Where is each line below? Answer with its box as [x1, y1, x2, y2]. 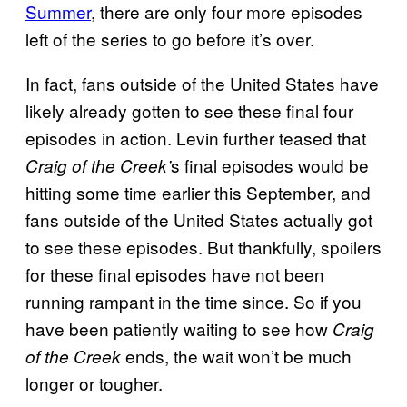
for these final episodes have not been [25, 261, 324, 286]
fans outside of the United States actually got [25, 206, 372, 232]
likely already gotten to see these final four [25, 97, 353, 123]
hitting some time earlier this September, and [25, 179, 371, 204]
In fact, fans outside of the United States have [25, 70, 379, 95]
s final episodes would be [171, 152, 369, 177]
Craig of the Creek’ [25, 153, 171, 177]
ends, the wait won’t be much [121, 342, 352, 368]
